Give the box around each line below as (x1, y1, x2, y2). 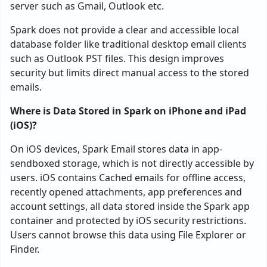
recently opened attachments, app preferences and (10, 185, 242, 198)
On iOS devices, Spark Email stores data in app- (10, 142, 222, 156)
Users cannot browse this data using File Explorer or (10, 228, 246, 241)
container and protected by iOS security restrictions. (10, 214, 246, 227)
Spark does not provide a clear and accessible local (10, 23, 239, 36)
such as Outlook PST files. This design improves (10, 52, 224, 65)
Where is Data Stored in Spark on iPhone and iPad (10, 104, 246, 117)
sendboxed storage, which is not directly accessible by (10, 157, 254, 170)
